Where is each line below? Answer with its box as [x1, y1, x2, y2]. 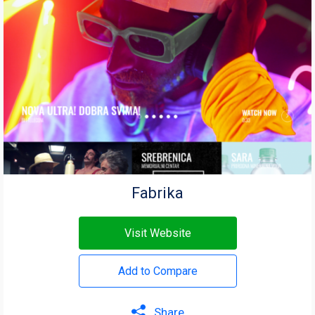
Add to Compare [117, 264, 198, 278]
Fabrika [131, 184, 184, 202]
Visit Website [124, 226, 191, 240]
